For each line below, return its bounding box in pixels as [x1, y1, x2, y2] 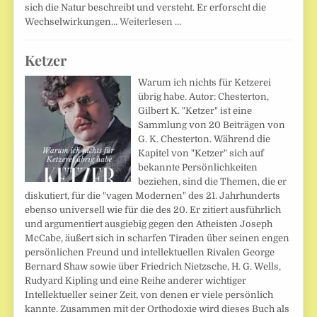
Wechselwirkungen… [25, 16, 120, 27]
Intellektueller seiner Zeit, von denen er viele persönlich [25, 289, 274, 300]
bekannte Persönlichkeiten [138, 161, 258, 173]
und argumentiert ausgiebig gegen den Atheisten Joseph [25, 218, 273, 229]
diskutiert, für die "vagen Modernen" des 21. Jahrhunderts [25, 190, 281, 201]
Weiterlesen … [120, 16, 182, 27]
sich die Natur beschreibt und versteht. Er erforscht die [25, 1, 267, 13]
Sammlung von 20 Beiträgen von [138, 119, 286, 130]
